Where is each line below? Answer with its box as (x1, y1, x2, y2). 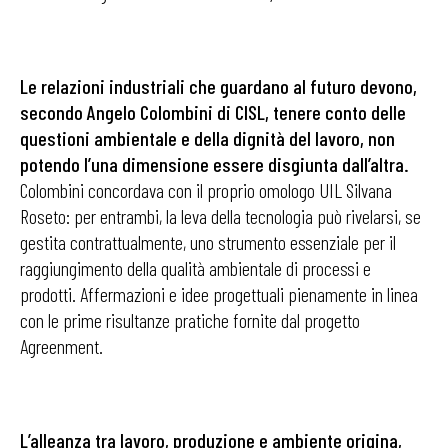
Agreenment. (20, 334, 103, 358)
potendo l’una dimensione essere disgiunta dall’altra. (20, 152, 409, 176)
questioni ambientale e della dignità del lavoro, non (20, 126, 395, 150)
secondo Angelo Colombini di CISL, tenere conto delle (20, 100, 406, 124)
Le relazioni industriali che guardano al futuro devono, (20, 74, 417, 98)
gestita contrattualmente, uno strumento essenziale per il (20, 230, 396, 254)
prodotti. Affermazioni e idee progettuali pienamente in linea (20, 282, 418, 306)
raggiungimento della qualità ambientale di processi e (20, 256, 371, 280)
